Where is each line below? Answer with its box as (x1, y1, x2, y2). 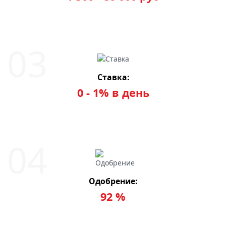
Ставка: (97, 72, 129, 83)
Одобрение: (89, 175, 137, 187)
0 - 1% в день (77, 85, 149, 100)
